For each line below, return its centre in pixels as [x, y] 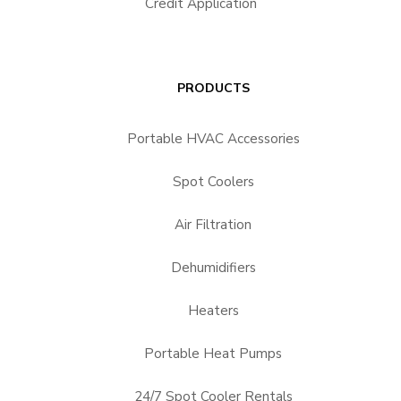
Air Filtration [213, 224]
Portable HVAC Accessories [213, 138]
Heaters [213, 310]
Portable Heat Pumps [213, 353]
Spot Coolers [213, 181]
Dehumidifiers [213, 267]
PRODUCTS [213, 87]
